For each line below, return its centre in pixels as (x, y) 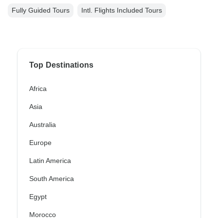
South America (52, 179)
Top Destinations (62, 65)
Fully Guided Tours (41, 10)
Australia (43, 125)
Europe (40, 143)
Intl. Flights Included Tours (122, 10)
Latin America (50, 161)
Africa (38, 89)
